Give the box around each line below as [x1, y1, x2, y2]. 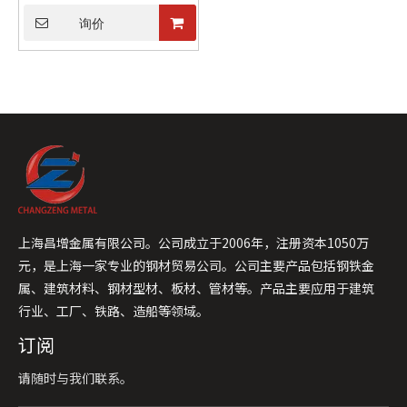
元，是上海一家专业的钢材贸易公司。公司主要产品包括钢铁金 [18, 256, 374, 274]
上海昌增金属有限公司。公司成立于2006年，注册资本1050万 [18, 233, 369, 252]
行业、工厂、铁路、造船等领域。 [18, 302, 209, 320]
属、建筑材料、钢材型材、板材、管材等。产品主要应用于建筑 [18, 279, 374, 297]
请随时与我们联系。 [18, 369, 133, 387]
